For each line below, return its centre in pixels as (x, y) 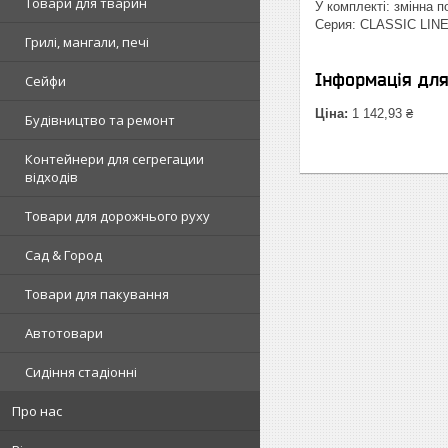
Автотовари (64, 332)
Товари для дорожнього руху (117, 215)
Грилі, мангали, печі (87, 41)
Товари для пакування (97, 293)
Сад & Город (63, 254)
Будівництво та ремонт (100, 119)
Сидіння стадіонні (81, 371)
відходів (51, 176)
